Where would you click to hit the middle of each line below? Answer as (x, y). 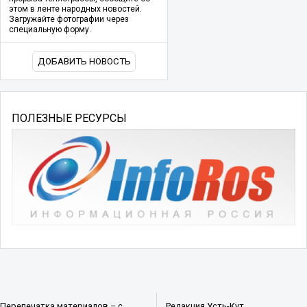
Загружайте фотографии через (69, 20)
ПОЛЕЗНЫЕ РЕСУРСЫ (69, 118)
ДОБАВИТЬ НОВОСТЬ (84, 62)
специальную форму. (50, 30)
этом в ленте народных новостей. (75, 9)
